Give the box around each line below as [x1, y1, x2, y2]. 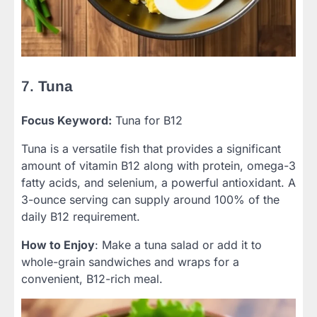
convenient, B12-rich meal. [21, 272, 163, 287]
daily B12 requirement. [21, 209, 140, 224]
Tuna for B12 [112, 113, 183, 128]
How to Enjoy [21, 238, 95, 253]
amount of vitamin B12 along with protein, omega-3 [21, 158, 296, 173]
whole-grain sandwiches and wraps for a [21, 255, 239, 270]
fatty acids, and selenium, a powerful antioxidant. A [21, 175, 296, 190]
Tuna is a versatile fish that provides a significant [21, 142, 281, 156]
